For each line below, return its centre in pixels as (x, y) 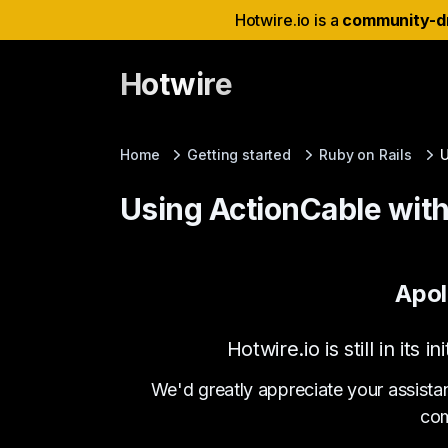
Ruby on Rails (365, 154)
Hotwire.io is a (288, 20)
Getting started (239, 154)
